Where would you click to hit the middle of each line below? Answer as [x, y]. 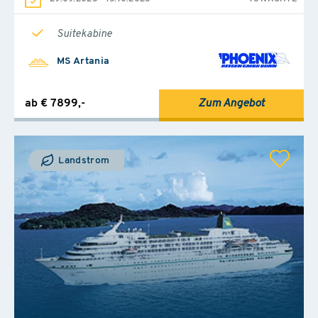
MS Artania [83, 61]
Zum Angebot [231, 103]
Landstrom [83, 160]
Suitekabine [84, 34]
